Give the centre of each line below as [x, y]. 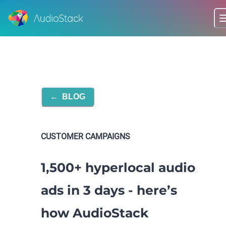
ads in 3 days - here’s [109, 190]
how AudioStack [95, 213]
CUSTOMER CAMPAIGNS [85, 136]
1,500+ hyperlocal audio [118, 167]
